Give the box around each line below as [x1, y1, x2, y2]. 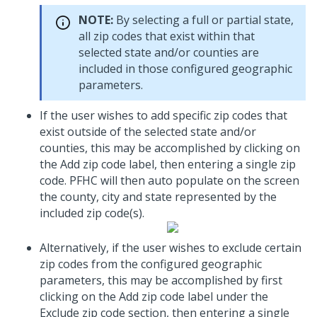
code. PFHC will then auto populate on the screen [40, 173, 299, 188]
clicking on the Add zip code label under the [40, 289, 268, 304]
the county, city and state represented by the [40, 189, 277, 204]
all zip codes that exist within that [79, 28, 255, 44]
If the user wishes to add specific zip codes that [40, 108, 287, 123]
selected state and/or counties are [79, 45, 259, 60]
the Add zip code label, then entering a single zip [40, 156, 296, 172]
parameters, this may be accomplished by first [40, 272, 282, 288]
